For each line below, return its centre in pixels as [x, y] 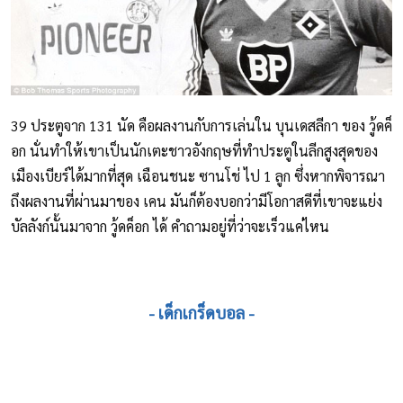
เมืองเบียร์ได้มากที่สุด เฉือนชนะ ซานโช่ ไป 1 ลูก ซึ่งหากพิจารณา [198, 175]
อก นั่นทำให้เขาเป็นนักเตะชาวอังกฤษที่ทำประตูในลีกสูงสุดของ [194, 150]
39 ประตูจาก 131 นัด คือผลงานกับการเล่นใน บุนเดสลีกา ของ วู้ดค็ [201, 125]
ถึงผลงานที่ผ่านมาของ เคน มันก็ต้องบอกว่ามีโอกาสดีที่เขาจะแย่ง [197, 201]
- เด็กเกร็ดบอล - [201, 312]
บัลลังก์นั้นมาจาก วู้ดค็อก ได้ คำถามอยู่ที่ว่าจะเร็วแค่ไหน [170, 226]
